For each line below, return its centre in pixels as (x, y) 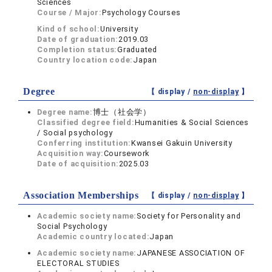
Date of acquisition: (78, 164)
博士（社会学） (122, 112)
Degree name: (65, 112)
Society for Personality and (189, 216)
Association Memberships (81, 195)
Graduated (137, 49)
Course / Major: (70, 12)
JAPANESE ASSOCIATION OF (191, 253)
